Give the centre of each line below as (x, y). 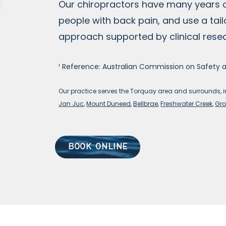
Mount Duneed (109, 104)
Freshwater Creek (187, 104)
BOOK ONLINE (98, 147)
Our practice (78, 91)
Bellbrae (146, 104)
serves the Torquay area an (140, 91)
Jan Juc (71, 104)
